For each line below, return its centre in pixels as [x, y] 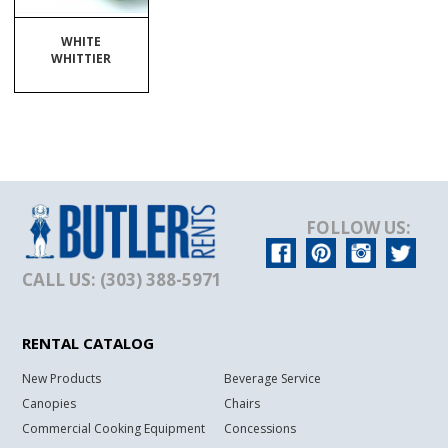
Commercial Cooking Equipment [114, 429]
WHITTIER [81, 59]
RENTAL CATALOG [88, 343]
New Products [62, 379]
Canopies [49, 404]
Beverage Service [272, 379]
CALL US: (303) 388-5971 [122, 280]
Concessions [260, 429]
